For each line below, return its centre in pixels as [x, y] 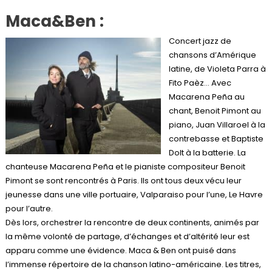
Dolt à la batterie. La [207, 152]
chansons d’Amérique [212, 55]
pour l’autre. [29, 208]
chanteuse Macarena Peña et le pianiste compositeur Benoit [125, 166]
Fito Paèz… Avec [200, 83]
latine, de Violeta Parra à [217, 69]
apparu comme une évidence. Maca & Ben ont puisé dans [121, 250]
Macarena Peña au [206, 97]
